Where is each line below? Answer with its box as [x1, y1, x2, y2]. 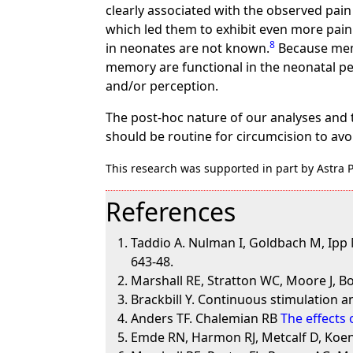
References [106, 195, 236, 229]
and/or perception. [106, 77, 219, 95]
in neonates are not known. [106, 39, 270, 57]
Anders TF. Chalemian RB [131, 310, 281, 327]
